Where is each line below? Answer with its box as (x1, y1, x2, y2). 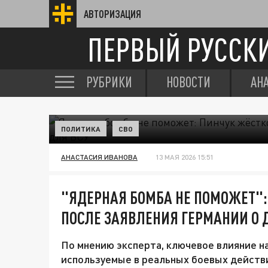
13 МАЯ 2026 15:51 (156, 153, 214, 162)
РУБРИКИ (86, 74, 132, 90)
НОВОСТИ (166, 74, 211, 90)
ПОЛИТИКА (61, 124, 100, 133)
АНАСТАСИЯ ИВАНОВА (61, 153, 138, 162)
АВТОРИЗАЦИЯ (84, 8, 141, 20)
